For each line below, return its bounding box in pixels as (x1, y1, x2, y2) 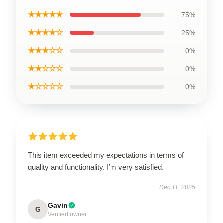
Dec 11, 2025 (159, 183, 195, 191)
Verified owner (48, 210, 87, 218)
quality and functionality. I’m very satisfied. (28, 162, 164, 171)
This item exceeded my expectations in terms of (28, 150, 184, 159)
